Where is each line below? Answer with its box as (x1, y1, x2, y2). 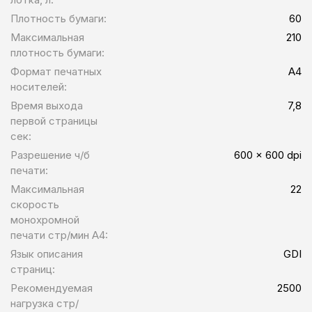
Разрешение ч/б (10, 148, 90, 162)
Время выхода (10, 98, 83, 112)
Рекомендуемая (10, 281, 93, 295)
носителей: (10, 79, 67, 93)
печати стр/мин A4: (10, 228, 108, 242)
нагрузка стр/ (10, 296, 79, 310)
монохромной (10, 212, 79, 226)
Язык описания (10, 247, 83, 260)
